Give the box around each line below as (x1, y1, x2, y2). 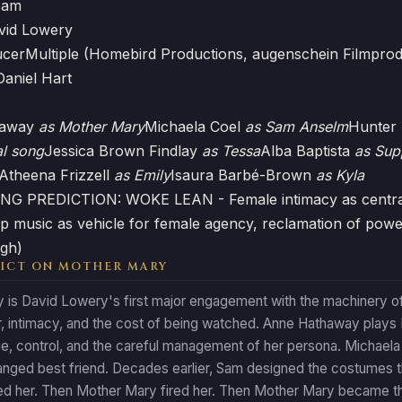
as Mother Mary (39, 118, 144, 135)
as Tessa (202, 142, 260, 160)
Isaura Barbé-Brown (170, 166, 316, 184)
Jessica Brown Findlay (44, 142, 202, 160)
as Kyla (316, 166, 364, 184)
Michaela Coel (144, 118, 245, 135)
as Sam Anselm (245, 118, 348, 135)
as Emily (114, 166, 170, 184)
